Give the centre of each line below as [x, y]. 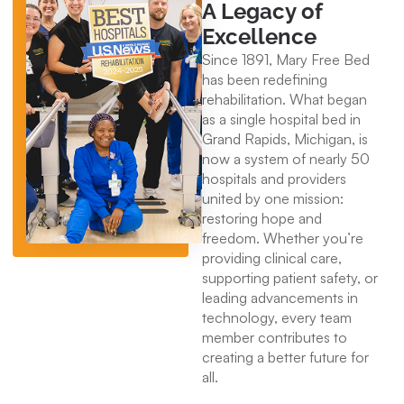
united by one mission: [273, 199]
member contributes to [275, 338]
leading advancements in [280, 298]
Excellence [259, 37]
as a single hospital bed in [281, 119]
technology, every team [277, 318]
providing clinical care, [272, 258]
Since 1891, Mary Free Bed [286, 60]
